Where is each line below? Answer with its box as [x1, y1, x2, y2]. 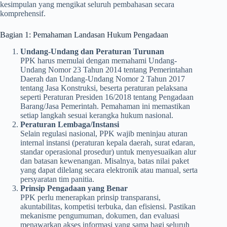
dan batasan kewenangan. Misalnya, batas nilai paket [20, 156, 189, 165]
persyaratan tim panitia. [20, 174, 94, 183]
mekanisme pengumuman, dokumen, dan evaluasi [20, 211, 179, 220]
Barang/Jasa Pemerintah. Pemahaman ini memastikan [20, 101, 190, 110]
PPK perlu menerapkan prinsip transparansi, [20, 193, 161, 202]
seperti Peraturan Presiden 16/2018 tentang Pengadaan [20, 92, 194, 101]
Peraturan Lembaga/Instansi [20, 120, 119, 129]
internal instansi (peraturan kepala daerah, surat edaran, [20, 138, 195, 147]
